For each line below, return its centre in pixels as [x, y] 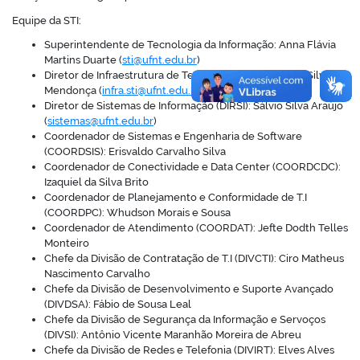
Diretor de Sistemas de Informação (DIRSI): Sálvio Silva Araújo [194, 105]
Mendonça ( [73, 90]
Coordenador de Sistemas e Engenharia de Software [173, 136]
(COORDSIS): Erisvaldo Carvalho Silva [135, 151]
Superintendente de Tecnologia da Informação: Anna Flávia [190, 44]
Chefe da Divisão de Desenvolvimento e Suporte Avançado [189, 288]
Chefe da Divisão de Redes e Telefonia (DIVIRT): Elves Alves [189, 350]
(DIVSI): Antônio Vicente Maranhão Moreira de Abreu [173, 334]
